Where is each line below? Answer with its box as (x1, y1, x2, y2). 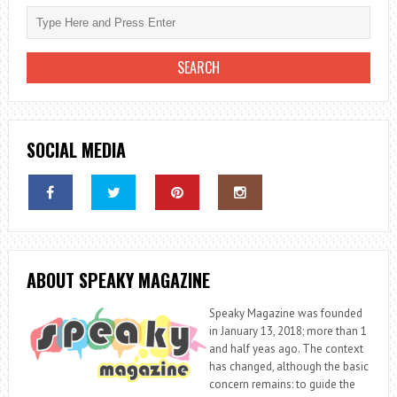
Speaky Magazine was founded (208, 305, 362, 321)
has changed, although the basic (208, 358, 369, 374)
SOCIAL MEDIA (26, 136, 126, 163)
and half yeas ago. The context (208, 340, 363, 356)
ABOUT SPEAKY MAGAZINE (26, 266, 210, 293)
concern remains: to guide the (208, 376, 355, 392)
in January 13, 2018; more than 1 (208, 323, 367, 339)
